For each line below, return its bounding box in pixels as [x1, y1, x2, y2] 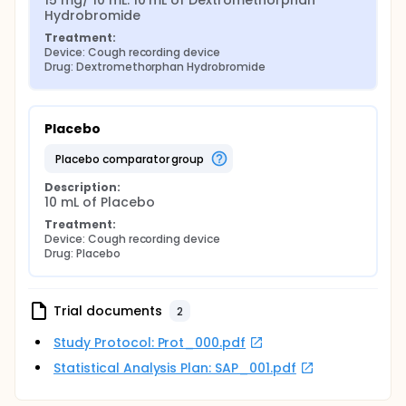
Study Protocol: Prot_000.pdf [53, 333, 246, 352]
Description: [44, 179, 121, 195]
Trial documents [53, 301, 162, 320]
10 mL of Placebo [44, 193, 155, 211]
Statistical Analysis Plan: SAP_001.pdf [53, 359, 296, 377]
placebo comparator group [61, 150, 205, 167]
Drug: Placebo [44, 246, 121, 261]
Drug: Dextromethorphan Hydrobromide [44, 59, 266, 74]
